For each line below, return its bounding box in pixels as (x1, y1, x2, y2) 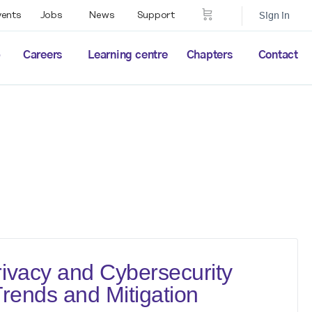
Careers (22, 49, 63, 61)
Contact (258, 49, 298, 61)
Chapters (186, 49, 233, 61)
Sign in (259, 10, 290, 21)
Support (136, 10, 175, 21)
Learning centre (88, 49, 168, 61)
